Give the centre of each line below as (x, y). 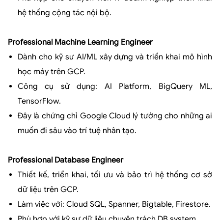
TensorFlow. (39, 101)
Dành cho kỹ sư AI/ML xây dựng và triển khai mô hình (115, 57)
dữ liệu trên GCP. (48, 189)
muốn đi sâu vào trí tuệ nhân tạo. (77, 130)
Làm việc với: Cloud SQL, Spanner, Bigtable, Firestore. (114, 204)
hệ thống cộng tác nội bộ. (65, 13)
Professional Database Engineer (66, 160)
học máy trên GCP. (52, 71)
